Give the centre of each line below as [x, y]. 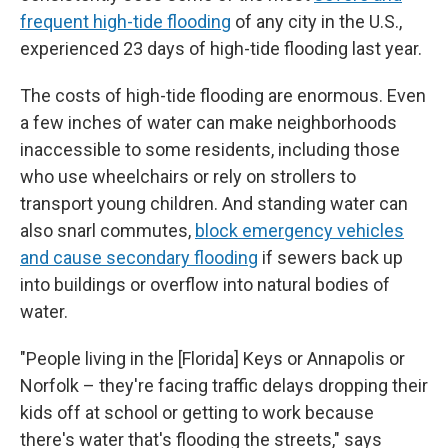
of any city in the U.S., [316, 21]
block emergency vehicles [299, 230]
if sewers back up [330, 257]
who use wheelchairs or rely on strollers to [188, 176]
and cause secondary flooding [139, 257]
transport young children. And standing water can [214, 203]
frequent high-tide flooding [125, 21]
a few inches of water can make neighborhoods [208, 122]
